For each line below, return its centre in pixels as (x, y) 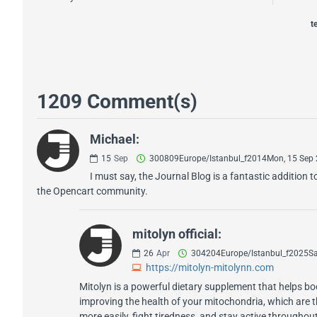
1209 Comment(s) (117, 101)
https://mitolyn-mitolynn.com (210, 267)
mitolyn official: (177, 234)
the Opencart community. (92, 191)
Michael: (115, 139)
